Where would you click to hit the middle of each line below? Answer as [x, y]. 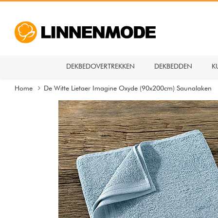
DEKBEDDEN [173, 66]
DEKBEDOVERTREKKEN [100, 66]
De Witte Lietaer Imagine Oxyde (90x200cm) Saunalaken [128, 88]
